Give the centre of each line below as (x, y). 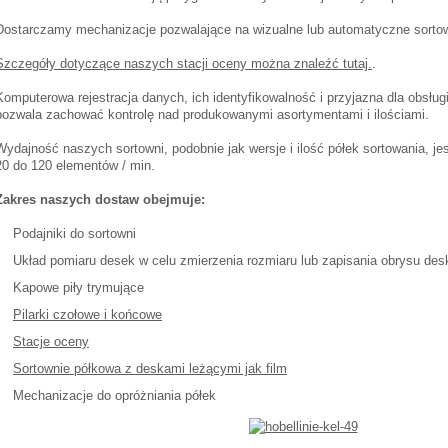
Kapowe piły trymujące (78, 287)
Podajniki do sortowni (74, 233)
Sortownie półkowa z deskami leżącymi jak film (150, 368)
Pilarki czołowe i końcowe (87, 314)
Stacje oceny (51, 341)
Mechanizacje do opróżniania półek (114, 395)
